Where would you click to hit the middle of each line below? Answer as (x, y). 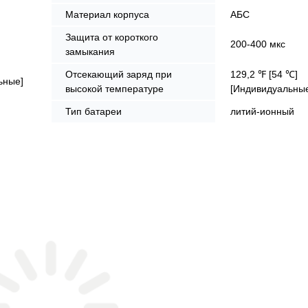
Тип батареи (93, 111)
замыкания (90, 51)
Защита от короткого (112, 37)
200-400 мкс (258, 44)
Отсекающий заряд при (119, 74)
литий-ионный (262, 111)
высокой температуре (114, 88)
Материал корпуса (107, 14)
